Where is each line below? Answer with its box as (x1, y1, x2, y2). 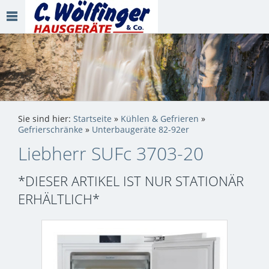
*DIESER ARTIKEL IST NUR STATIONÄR (18, 172, 244, 190)
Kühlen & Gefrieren (121, 113, 199, 125)
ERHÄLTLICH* (18, 190, 100, 208)
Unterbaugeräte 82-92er (92, 124, 189, 136)
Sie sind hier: (18, 113, 73, 125)
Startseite (73, 113, 112, 125)
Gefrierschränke (18, 124, 83, 136)
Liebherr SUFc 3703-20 (18, 141, 204, 166)
